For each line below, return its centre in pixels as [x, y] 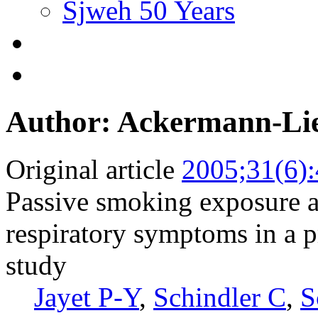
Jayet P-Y [87, 297]
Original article [90, 169]
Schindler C [220, 297]
